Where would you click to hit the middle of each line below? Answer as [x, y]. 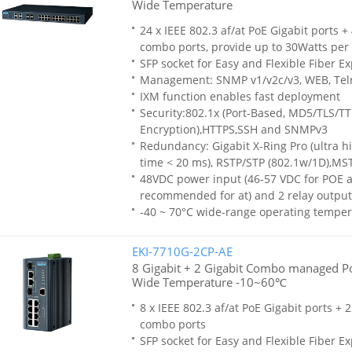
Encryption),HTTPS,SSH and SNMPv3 [233, 129]
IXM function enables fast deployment [240, 96]
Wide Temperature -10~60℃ [209, 282]
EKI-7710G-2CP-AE [182, 251]
